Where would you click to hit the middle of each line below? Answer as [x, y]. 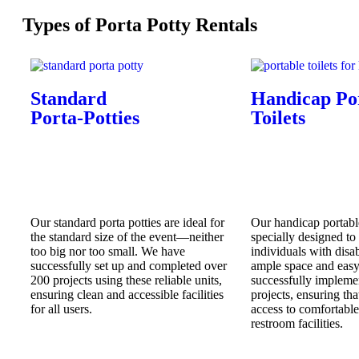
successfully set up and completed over [129, 266]
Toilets [278, 118]
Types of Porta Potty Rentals [140, 25]
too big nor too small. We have [108, 251]
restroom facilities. [297, 323]
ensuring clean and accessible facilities [127, 294]
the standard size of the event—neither [127, 237]
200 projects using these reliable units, [126, 280]
